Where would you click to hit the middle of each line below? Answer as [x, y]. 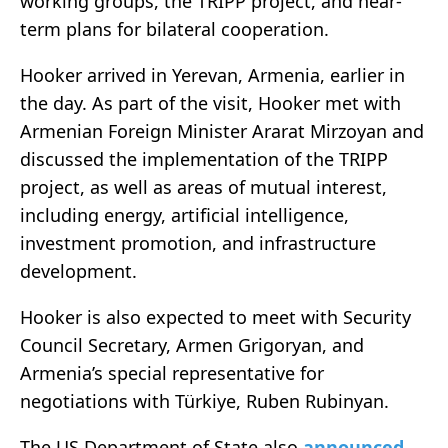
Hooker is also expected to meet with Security [215, 317]
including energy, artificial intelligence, [184, 215]
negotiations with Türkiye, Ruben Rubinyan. [204, 401]
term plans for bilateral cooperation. [174, 29]
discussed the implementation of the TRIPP [204, 159]
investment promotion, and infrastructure [198, 243]
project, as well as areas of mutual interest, [203, 187]
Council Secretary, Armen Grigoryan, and [192, 345]
